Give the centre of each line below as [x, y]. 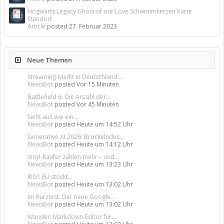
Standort [40, 19]
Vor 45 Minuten [98, 104]
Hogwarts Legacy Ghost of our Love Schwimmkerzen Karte [110, 11]
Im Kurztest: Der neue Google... [71, 197]
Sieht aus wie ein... [53, 117]
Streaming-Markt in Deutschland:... [75, 77]
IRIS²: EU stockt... [50, 177]
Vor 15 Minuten [98, 84]
